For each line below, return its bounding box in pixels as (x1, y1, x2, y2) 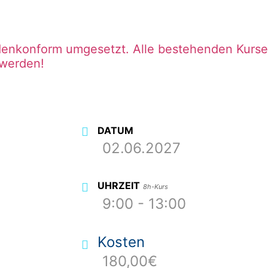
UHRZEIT (98, 179, 141, 192)
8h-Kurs (143, 182, 169, 191)
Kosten (98, 233, 145, 251)
